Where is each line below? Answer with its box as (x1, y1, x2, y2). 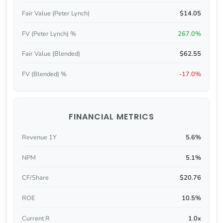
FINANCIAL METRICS (69, 111, 154, 122)
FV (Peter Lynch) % (21, 29, 76, 38)
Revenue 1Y (21, 132, 57, 142)
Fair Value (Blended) (21, 49, 80, 59)
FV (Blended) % (21, 70, 67, 79)
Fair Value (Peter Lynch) (21, 8, 90, 18)
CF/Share (21, 173, 49, 183)
